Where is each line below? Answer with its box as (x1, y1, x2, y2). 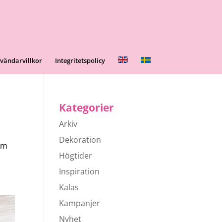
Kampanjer (59, 198, 101, 209)
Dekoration (59, 134, 102, 145)
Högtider (59, 150, 93, 161)
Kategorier (59, 101, 114, 114)
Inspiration (59, 166, 100, 177)
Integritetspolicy (55, 56, 105, 65)
